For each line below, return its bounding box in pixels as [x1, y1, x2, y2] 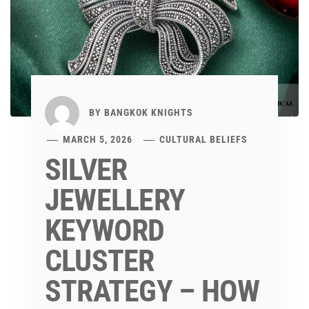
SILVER [45, 151, 128, 188]
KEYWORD [45, 212, 165, 248]
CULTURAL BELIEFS [159, 133, 248, 145]
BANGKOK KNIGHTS [104, 106, 193, 118]
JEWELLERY [45, 181, 186, 218]
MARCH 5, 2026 [63, 133, 133, 145]
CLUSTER [45, 242, 154, 279]
